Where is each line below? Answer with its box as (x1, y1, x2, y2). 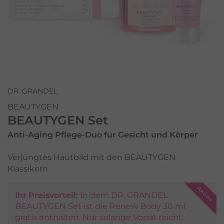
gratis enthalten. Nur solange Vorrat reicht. (15, 212, 183, 222)
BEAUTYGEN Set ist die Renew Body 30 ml (15, 201, 185, 211)
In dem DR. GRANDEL (80, 190, 167, 200)
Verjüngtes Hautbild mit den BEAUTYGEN (7, 152, 175, 162)
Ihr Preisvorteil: (15, 190, 78, 200)
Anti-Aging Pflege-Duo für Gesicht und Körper (7, 130, 198, 140)
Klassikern (7, 164, 48, 174)
